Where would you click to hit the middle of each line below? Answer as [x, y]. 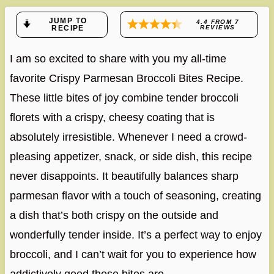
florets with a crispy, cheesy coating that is [112, 118]
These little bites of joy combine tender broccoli [124, 98]
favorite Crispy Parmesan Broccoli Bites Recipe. [126, 79]
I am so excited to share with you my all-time [118, 59]
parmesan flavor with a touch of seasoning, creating [135, 196]
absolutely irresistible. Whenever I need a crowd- [128, 137]
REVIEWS [218, 28]
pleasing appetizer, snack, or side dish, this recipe [131, 157]
